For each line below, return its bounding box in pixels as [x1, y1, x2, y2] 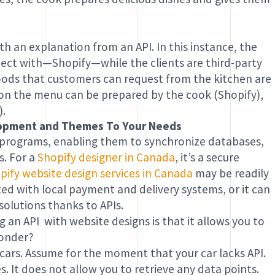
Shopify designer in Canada [37, 149, 175, 165]
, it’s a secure [174, 149, 239, 165]
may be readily [192, 165, 269, 180]
